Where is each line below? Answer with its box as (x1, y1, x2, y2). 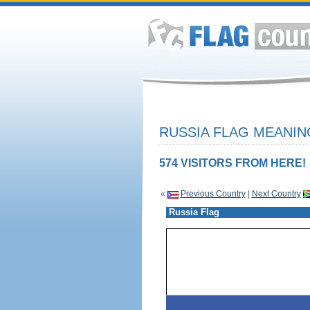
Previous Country (180, 189, 246, 199)
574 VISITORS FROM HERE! (158, 157, 306, 169)
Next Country (251, 189, 301, 199)
